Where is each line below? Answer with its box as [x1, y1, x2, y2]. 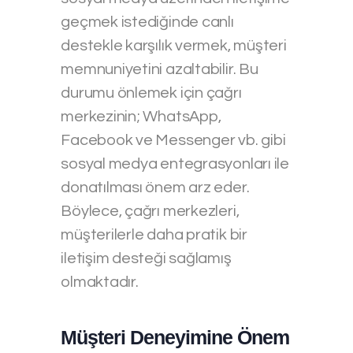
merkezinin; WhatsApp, [61, 108, 221, 124]
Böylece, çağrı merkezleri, [61, 203, 240, 219]
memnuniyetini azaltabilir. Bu [61, 61, 258, 77]
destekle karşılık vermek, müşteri [61, 37, 287, 54]
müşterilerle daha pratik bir [61, 226, 247, 243]
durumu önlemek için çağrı [61, 84, 242, 101]
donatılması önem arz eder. [61, 179, 250, 195]
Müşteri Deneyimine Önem [61, 325, 290, 348]
